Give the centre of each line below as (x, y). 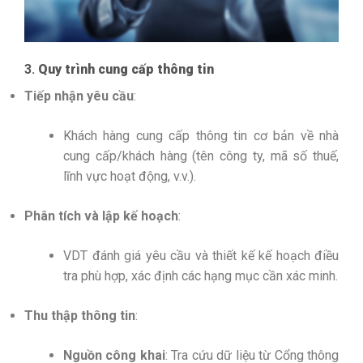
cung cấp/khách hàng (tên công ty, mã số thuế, (201, 156)
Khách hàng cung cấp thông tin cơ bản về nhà (201, 135)
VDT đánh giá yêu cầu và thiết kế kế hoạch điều (201, 255)
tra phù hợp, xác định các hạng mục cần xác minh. (201, 275)
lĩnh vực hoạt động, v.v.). (130, 176)
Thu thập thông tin (80, 315)
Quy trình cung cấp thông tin (126, 69)
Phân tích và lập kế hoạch (101, 216)
